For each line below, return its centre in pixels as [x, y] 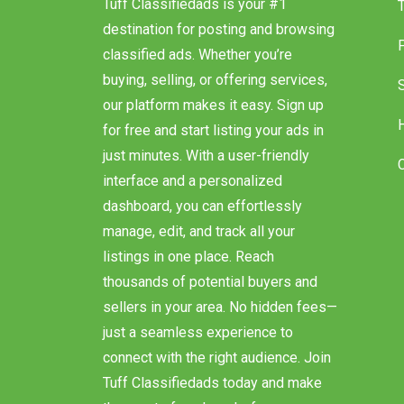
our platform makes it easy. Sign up [213, 123]
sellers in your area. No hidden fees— [220, 325]
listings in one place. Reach [188, 274]
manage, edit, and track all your [199, 249]
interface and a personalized [193, 198]
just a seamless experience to [198, 350]
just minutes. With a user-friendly [206, 173]
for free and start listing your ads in [213, 148]
